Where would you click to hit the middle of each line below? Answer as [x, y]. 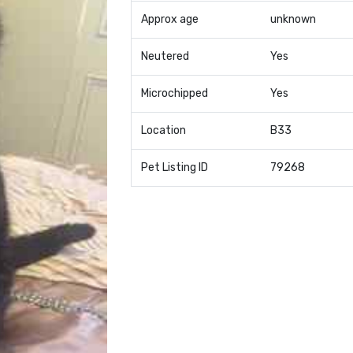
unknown [293, 19]
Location [163, 130]
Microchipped [174, 93]
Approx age [169, 19]
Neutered [165, 56]
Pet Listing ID [174, 167]
